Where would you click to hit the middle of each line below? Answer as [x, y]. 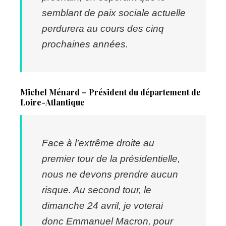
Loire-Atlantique [52, 102]
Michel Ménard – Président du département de [110, 92]
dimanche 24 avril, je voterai [102, 205]
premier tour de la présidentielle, [111, 158]
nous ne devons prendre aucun [110, 174]
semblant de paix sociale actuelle [114, 13]
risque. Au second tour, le [97, 190]
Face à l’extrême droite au [98, 143]
